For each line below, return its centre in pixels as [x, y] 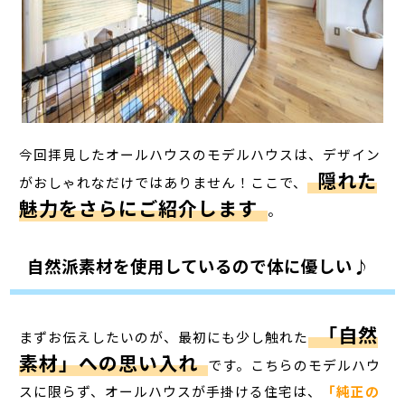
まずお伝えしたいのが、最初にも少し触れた [164, 336]
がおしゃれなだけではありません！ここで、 [164, 182]
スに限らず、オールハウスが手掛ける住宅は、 [171, 391]
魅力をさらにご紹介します [139, 207]
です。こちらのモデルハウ [294, 364]
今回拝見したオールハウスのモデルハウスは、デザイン [200, 154]
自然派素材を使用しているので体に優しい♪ [198, 265]
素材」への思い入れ [109, 362]
